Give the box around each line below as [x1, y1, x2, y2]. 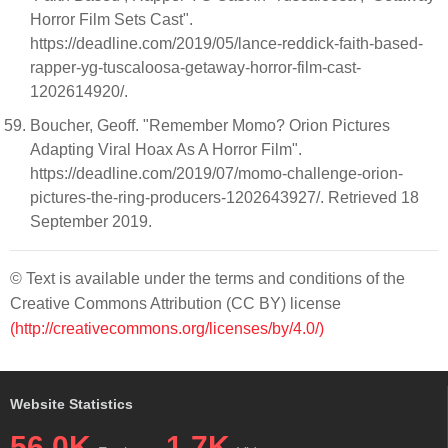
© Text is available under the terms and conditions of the [10, 270, 405, 287]
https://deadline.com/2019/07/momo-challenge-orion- [30, 165, 403, 182]
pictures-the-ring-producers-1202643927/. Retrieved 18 [30, 189, 419, 206]
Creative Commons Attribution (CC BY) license [10, 295, 341, 312]
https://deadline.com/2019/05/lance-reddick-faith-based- [30, 35, 423, 52]
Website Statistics [10, 396, 133, 412]
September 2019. [30, 213, 156, 230]
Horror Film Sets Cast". [30, 11, 193, 28]
